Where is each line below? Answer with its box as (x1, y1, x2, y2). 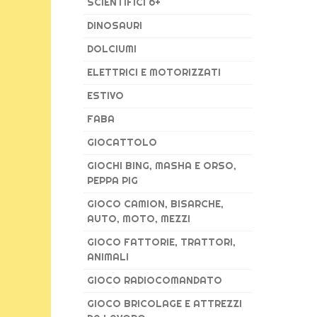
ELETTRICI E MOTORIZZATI (87, 66, 221, 79)
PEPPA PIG (87, 174, 138, 187)
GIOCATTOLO (87, 136, 157, 149)
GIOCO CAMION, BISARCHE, (87, 197, 224, 210)
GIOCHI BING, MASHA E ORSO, (87, 159, 236, 172)
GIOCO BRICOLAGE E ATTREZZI (87, 297, 242, 310)
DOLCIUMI (87, 42, 137, 55)
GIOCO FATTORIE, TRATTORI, (87, 236, 236, 248)
